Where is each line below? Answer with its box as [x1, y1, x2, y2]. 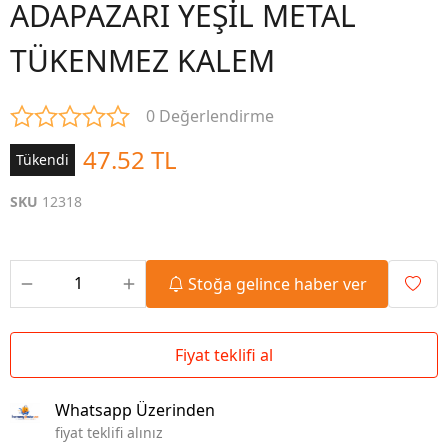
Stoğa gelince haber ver [187, 273, 367, 295]
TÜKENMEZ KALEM [10, 40, 275, 81]
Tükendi [16, 150, 69, 169]
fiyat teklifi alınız [55, 423, 163, 442]
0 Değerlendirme [146, 105, 274, 127]
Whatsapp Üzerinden [55, 399, 215, 421]
